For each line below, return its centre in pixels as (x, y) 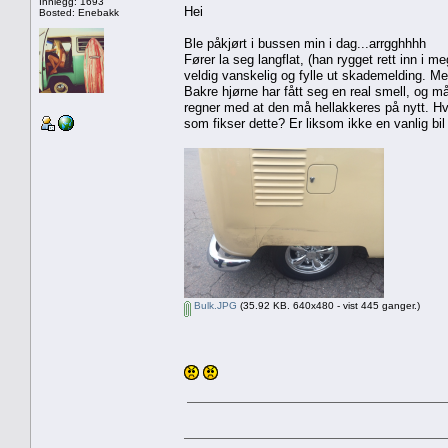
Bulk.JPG (214, 305)
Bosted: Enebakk (79, 12)
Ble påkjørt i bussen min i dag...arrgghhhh (305, 43)
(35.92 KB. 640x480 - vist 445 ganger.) (328, 305)
